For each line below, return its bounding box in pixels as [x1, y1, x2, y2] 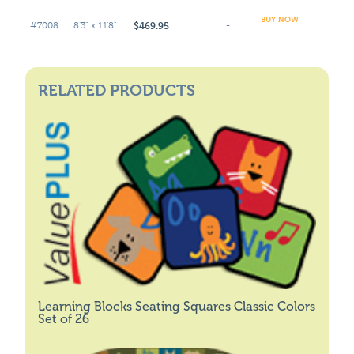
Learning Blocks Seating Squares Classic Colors [38, 298, 315, 314]
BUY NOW [261, 13, 299, 24]
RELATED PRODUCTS [38, 81, 195, 100]
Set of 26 [38, 311, 89, 326]
